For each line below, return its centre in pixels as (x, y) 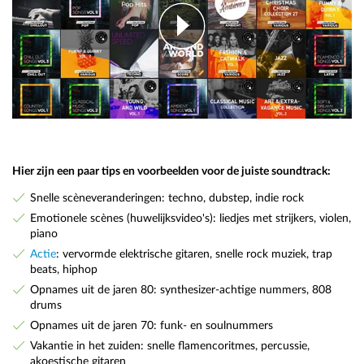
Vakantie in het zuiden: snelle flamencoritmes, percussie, (169, 345)
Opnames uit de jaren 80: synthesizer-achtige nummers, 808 (180, 289)
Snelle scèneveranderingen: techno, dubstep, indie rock (167, 198)
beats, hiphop (63, 269)
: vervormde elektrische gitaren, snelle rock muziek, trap (194, 253)
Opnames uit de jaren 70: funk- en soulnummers (151, 325)
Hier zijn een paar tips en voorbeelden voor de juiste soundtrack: (171, 171)
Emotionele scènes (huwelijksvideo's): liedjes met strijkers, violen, (190, 219)
